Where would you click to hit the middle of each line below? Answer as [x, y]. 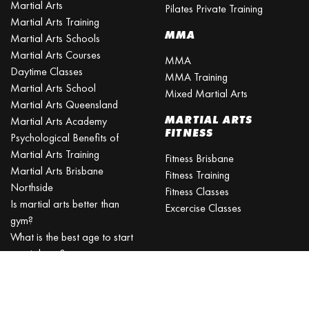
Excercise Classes [203, 208]
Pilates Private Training [214, 9]
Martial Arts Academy [59, 121]
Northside [32, 188]
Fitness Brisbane [199, 159]
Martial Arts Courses [56, 55]
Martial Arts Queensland [64, 105]
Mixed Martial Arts [206, 94]
